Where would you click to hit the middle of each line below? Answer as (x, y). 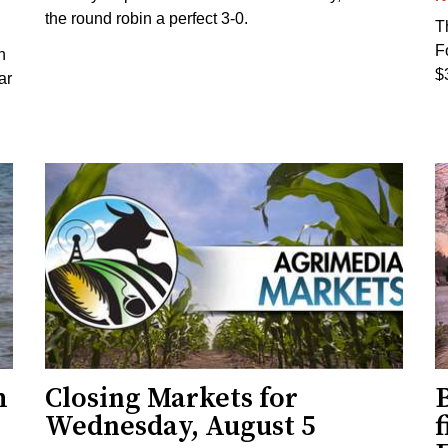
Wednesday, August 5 (181, 426)
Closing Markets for (172, 398)
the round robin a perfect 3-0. (147, 18)
